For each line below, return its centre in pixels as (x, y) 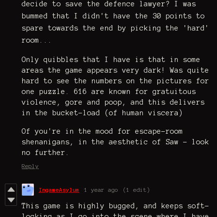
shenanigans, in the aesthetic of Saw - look (116, 142)
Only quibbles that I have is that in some (111, 60)
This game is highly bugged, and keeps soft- (116, 206)
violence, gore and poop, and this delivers (113, 102)
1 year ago (101, 190)
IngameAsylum (59, 190)
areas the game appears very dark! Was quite (116, 70)
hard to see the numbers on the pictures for (116, 81)
